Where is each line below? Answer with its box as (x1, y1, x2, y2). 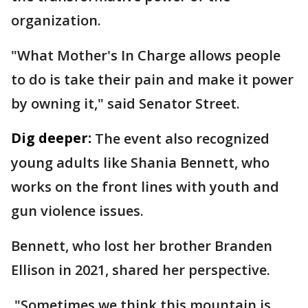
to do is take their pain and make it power (11, 70, 294, 89)
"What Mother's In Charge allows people (11, 46, 280, 65)
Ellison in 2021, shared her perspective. (11, 261, 270, 279)
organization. (11, 11, 104, 30)
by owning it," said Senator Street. (11, 94, 240, 113)
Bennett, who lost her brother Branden (11, 236, 272, 255)
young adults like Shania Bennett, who (11, 153, 269, 172)
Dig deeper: (11, 129, 91, 147)
